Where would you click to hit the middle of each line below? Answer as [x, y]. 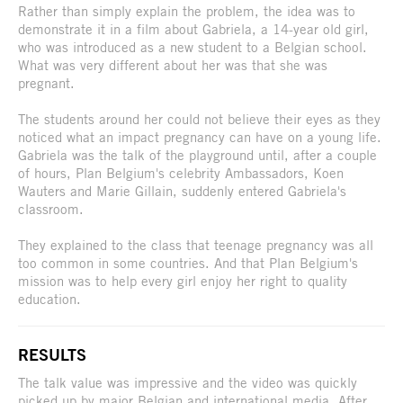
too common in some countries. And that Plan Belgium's [188, 263]
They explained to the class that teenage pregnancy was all [196, 245]
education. [49, 299]
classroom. [51, 209]
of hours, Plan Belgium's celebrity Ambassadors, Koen [181, 173]
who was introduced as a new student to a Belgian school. [193, 47]
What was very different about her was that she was [173, 65]
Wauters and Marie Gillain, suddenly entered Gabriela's [182, 191]
